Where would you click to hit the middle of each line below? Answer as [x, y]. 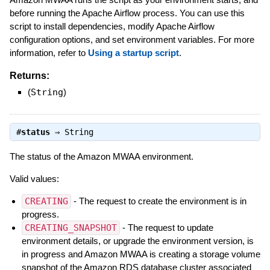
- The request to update [166, 227]
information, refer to [49, 52]
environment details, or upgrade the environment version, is [137, 240]
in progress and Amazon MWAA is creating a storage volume [141, 254]
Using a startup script [133, 52]
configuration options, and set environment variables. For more [132, 39]
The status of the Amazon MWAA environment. [101, 156]
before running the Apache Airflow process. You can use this [127, 13]
